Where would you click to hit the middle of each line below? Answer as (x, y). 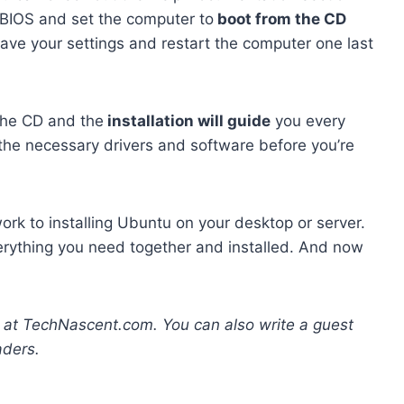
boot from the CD (280, 18)
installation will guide (187, 120)
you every (308, 120)
